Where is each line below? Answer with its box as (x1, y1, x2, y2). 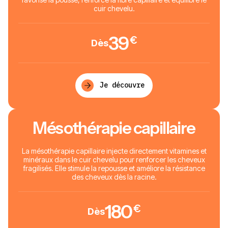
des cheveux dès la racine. (71, 172, 157, 181)
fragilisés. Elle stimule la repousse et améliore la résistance (23, 163, 205, 173)
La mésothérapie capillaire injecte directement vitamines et (21, 146, 207, 155)
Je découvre (100, 80, 145, 90)
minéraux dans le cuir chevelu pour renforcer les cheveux (23, 155, 205, 164)
